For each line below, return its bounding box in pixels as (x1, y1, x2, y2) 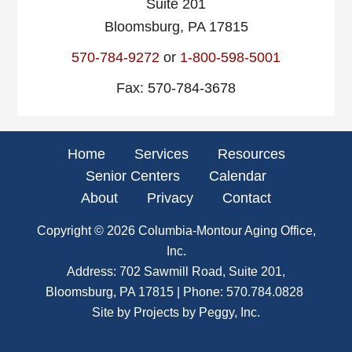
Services (134, 146, 189, 162)
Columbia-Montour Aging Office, (137, 224, 316, 237)
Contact (222, 190, 271, 206)
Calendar (209, 168, 266, 184)
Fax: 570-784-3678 (116, 80, 236, 96)
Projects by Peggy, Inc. (134, 306, 260, 319)
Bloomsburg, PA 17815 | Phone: (46, 285, 226, 299)
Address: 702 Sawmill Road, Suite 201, (67, 265, 285, 278)
